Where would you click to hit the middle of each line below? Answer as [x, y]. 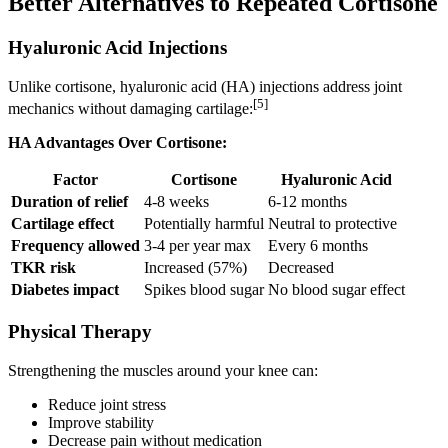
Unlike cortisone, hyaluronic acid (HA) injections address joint [205, 87]
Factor [75, 180]
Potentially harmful [204, 224]
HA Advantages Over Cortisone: [117, 143]
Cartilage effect [62, 224]
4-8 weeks [176, 202]
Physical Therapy [80, 332]
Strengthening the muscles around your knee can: [163, 370]
